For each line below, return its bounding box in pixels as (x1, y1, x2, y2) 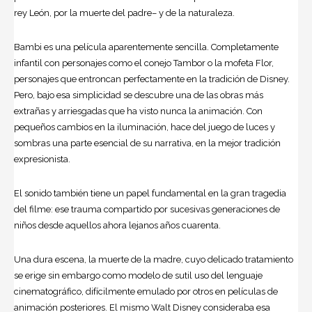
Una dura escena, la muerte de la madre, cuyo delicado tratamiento (14, 253, 293, 265)
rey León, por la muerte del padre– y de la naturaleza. (14, 7, 235, 18)
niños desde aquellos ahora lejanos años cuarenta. (14, 219, 221, 231)
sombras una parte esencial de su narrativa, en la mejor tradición (14, 137, 281, 148)
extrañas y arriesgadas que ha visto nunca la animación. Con (14, 105, 263, 116)
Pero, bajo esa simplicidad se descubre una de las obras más (14, 89, 263, 100)
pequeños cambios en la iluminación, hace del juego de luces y (14, 121, 275, 132)
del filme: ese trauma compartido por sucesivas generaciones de (14, 203, 280, 214)
